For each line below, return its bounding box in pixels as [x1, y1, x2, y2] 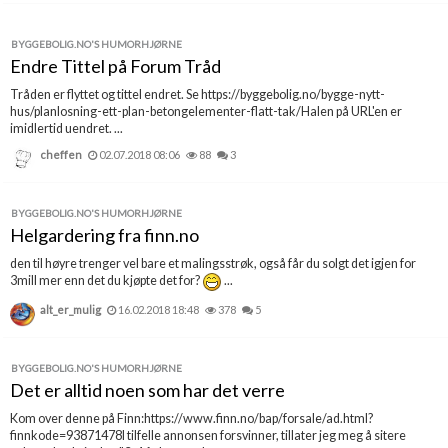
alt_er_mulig [40, 303, 101, 316]
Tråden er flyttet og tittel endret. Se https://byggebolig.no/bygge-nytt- [10, 87, 385, 102]
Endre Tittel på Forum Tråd [10, 55, 221, 77]
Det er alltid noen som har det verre [10, 379, 285, 401]
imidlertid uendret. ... [10, 121, 123, 136]
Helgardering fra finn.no [10, 224, 199, 246]
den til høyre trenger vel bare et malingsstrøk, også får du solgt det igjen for [10, 256, 416, 271]
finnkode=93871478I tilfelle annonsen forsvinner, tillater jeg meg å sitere [10, 428, 406, 443]
